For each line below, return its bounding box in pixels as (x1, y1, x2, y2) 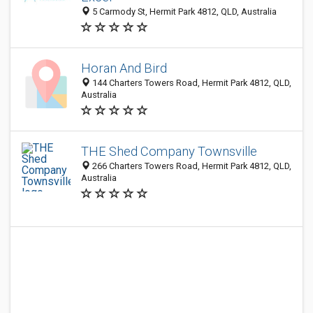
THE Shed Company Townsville (81, 144, 257, 159)
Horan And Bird (81, 61, 167, 75)
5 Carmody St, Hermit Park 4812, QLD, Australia (90, 6, 277, 17)
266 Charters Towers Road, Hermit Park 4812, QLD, (90, 161, 291, 171)
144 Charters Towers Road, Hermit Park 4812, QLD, (90, 78, 291, 88)
